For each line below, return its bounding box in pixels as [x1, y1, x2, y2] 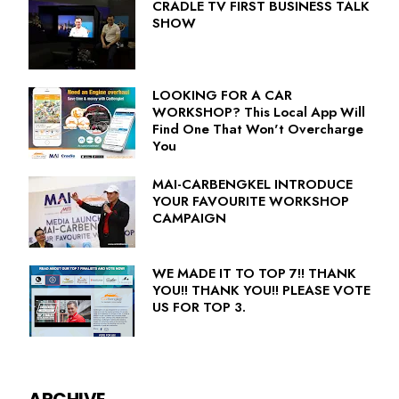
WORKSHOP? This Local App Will [152, 102, 365, 123]
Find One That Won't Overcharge [152, 119, 363, 140]
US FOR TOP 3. [152, 297, 246, 318]
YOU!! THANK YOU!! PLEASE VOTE [152, 281, 370, 301]
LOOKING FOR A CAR [152, 85, 292, 106]
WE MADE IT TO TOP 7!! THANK [152, 264, 356, 284]
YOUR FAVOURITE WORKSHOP [152, 191, 349, 212]
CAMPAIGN [152, 208, 226, 229]
